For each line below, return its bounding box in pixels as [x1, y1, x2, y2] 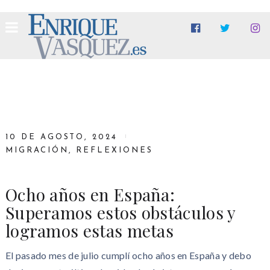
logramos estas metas [5, 219, 174, 242]
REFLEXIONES [76, 146, 153, 154]
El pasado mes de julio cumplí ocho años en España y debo [5, 250, 251, 261]
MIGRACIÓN [5, 146, 69, 154]
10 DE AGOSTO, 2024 [5, 133, 118, 141]
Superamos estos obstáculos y [5, 201, 236, 224]
